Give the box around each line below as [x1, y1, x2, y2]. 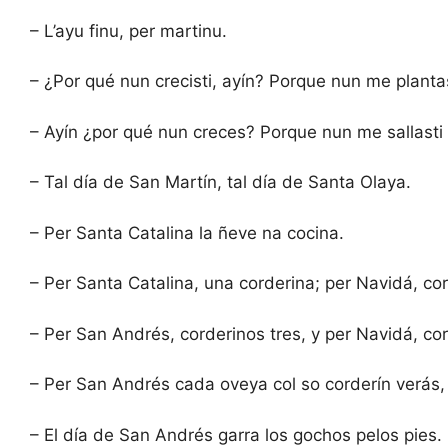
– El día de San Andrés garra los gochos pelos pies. [30, 424, 442, 445]
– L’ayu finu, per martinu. [30, 20, 227, 41]
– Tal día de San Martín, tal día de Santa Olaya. [30, 172, 411, 193]
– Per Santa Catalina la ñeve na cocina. [30, 222, 344, 243]
